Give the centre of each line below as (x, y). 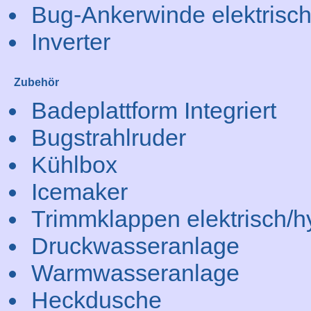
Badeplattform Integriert (154, 110)
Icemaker (79, 192)
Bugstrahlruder (109, 137)
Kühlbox (74, 165)
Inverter (71, 42)
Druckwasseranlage (135, 246)
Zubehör (36, 82)
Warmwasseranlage (135, 273)
